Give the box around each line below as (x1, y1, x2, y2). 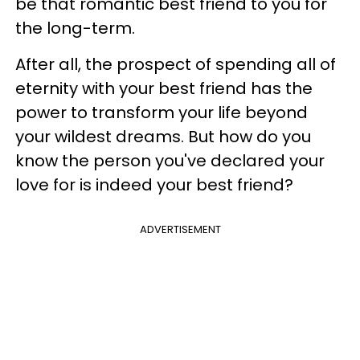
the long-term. (15, 17, 139, 39)
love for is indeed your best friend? (15, 174, 293, 196)
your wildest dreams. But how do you (15, 125, 311, 148)
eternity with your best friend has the (15, 77, 313, 100)
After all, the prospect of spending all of (15, 53, 336, 76)
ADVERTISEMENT (139, 222, 221, 237)
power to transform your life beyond (15, 101, 308, 124)
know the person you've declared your (15, 149, 325, 172)
